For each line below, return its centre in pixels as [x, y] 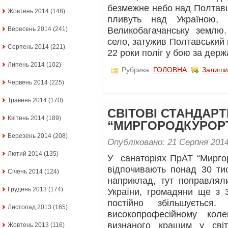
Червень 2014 [28, 82]
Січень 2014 [25, 172]
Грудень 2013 [27, 189]
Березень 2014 [30, 136]
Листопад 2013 [30, 207]
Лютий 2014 [25, 154]
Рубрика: [136, 70]
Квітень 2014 [26, 118]
